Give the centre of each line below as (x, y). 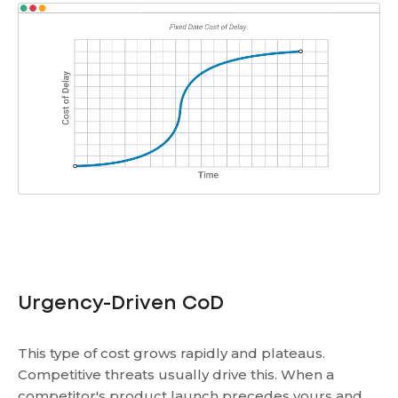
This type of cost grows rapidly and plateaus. (171, 353)
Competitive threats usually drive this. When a (176, 374)
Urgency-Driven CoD (121, 303)
